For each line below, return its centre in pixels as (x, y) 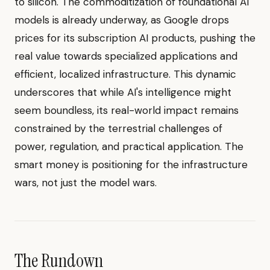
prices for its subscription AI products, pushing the (135, 38)
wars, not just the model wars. (86, 183)
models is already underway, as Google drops (122, 20)
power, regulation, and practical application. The (129, 147)
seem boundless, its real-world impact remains (127, 111)
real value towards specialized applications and (126, 56)
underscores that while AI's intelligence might (123, 93)
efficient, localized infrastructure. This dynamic (125, 74)
